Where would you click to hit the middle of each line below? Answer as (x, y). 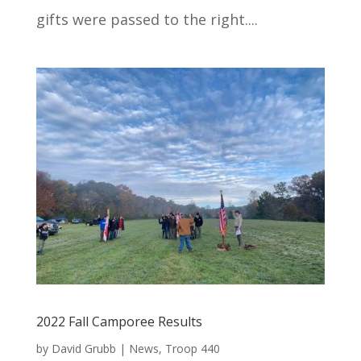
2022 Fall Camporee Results (119, 321)
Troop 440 (192, 348)
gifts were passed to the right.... (147, 20)
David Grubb (83, 348)
